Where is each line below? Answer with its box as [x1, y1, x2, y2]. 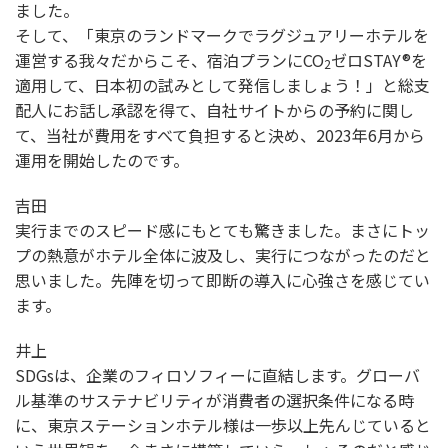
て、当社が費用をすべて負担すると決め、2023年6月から [15, 122, 425, 147]
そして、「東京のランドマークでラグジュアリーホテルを [15, 22, 429, 47]
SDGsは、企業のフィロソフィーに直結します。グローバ [15, 362, 420, 387]
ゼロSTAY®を [331, 47, 427, 72]
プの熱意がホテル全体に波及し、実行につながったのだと [15, 242, 431, 267]
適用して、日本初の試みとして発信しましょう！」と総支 [15, 72, 430, 97]
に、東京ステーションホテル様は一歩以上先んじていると [15, 412, 431, 437]
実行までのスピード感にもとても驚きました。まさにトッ [15, 217, 430, 242]
